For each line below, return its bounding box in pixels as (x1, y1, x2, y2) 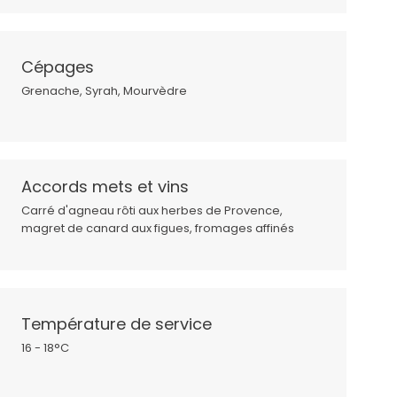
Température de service (21, 313, 213, 336)
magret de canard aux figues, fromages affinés (21, 220, 295, 237)
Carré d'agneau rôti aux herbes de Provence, (21, 202, 284, 220)
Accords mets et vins (21, 175, 190, 198)
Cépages (21, 56, 95, 79)
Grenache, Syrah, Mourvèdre (21, 82, 188, 100)
